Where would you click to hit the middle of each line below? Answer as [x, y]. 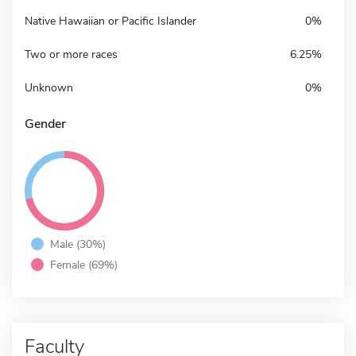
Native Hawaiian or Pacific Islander [110, 21]
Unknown [49, 87]
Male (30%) [78, 244]
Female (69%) [84, 264]
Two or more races [71, 54]
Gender [45, 124]
